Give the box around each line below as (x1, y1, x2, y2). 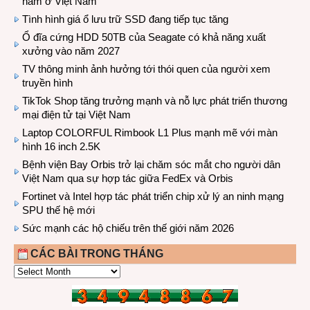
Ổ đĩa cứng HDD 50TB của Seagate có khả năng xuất (22, 31, 266, 43)
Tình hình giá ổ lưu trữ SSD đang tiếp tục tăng (22, 13, 228, 25)
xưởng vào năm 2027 (22, 45, 120, 57)
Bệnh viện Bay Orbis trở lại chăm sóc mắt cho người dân (22, 158, 280, 170)
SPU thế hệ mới (22, 204, 95, 216)
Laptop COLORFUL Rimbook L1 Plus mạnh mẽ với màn (22, 127, 277, 138)
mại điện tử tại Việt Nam (22, 109, 131, 120)
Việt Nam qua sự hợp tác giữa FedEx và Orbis (22, 172, 233, 184)
